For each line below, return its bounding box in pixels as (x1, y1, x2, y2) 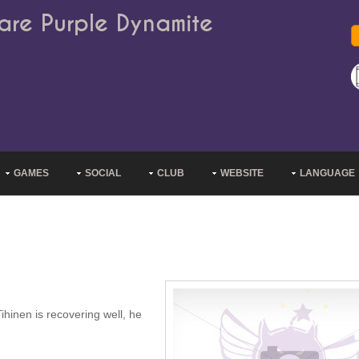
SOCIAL (85, 167, 121, 179)
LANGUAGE (300, 167, 355, 179)
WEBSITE (220, 167, 264, 179)
